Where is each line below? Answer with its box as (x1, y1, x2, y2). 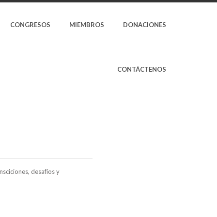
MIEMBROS (69, 21, 104, 29)
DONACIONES (123, 21, 166, 29)
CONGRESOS (10, 21, 50, 29)
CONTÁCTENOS (117, 65, 166, 73)
